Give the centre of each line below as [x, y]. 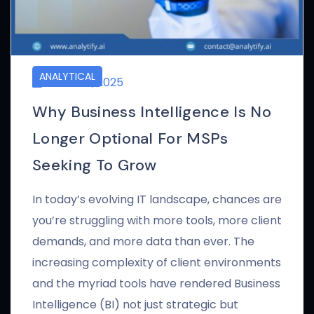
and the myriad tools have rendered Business [156, 284]
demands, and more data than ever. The [143, 241]
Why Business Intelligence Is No [152, 112]
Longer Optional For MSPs [130, 138]
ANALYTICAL [67, 76]
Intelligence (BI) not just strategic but [135, 305]
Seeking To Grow [95, 165]
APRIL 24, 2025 [84, 82]
